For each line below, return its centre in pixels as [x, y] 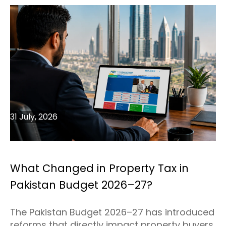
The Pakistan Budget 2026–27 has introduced [112, 212]
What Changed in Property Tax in [99, 168]
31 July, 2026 [34, 117]
